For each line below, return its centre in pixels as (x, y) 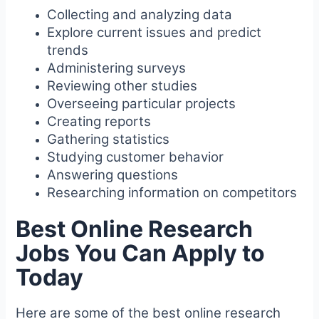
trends (68, 50)
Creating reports (99, 121)
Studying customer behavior (136, 157)
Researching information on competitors (172, 192)
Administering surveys (117, 68)
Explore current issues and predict (155, 32)
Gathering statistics (109, 139)
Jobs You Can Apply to (141, 253)
